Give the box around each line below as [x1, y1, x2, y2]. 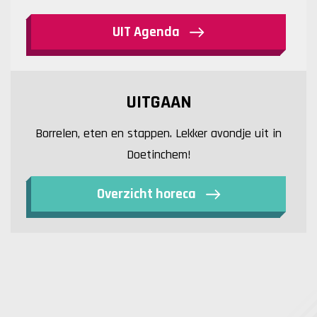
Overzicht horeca [96, 185, 199, 203]
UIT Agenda [113, 23, 183, 41]
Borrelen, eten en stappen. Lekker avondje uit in [35, 125, 282, 142]
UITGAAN [125, 91, 192, 114]
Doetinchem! [126, 146, 191, 163]
